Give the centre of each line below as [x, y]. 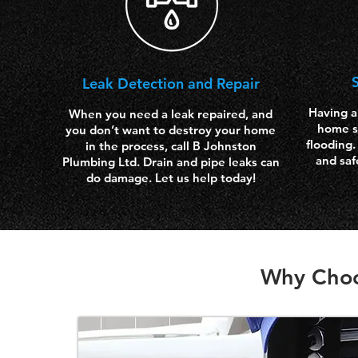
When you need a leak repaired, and [171, 114]
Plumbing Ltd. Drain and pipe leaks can [171, 162]
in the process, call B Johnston [171, 146]
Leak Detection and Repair [171, 84]
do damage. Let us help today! [171, 178]
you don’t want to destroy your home [171, 130]
